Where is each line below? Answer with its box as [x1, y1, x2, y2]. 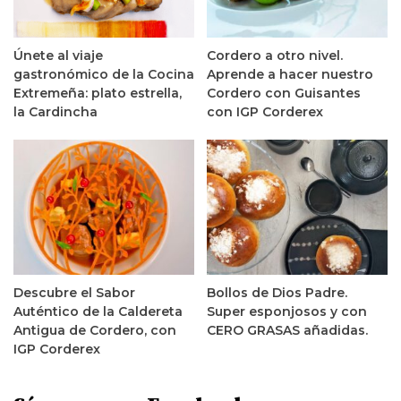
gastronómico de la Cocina [13, 65, 194, 82]
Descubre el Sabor [13, 285, 135, 302]
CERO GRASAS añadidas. [207, 322, 368, 339]
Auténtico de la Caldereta [13, 303, 183, 320]
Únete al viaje [13, 47, 103, 64]
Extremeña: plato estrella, [13, 84, 182, 101]
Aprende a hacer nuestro [207, 65, 373, 82]
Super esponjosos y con [207, 303, 367, 320]
